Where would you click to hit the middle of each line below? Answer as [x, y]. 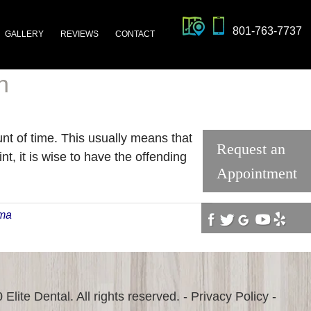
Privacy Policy [230, 296]
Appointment [257, 173]
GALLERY [24, 34]
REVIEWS [79, 34]
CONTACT [135, 34]
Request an [251, 149]
